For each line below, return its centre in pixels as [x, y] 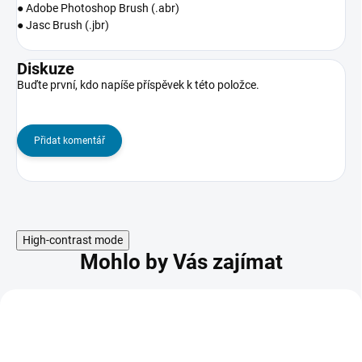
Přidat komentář [69, 140]
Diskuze [46, 68]
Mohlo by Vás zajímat [181, 261]
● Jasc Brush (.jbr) [63, 25]
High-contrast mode [73, 240]
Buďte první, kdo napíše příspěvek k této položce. [138, 84]
